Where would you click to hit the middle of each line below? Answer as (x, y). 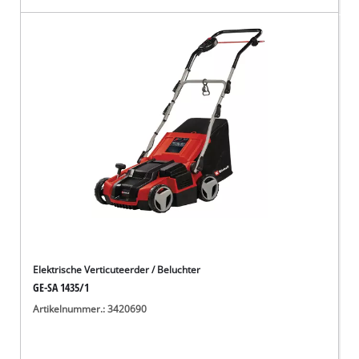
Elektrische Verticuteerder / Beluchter (117, 270)
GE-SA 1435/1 (61, 288)
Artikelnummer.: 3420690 (90, 309)
